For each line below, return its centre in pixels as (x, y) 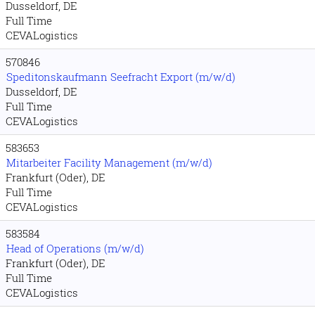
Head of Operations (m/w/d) (75, 248)
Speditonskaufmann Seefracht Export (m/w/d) (121, 77)
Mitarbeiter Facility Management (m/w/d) (109, 162)
